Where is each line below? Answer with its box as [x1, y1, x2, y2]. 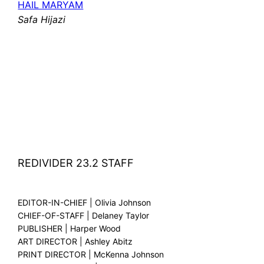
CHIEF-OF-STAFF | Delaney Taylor [18, 210, 150, 221]
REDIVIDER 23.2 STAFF [18, 157, 134, 170]
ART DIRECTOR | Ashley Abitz [18, 236, 133, 247]
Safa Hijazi [18, 14, 66, 26]
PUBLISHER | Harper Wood [18, 223, 121, 234]
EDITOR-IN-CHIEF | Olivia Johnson [18, 197, 151, 208]
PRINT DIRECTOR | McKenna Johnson [18, 249, 164, 260]
